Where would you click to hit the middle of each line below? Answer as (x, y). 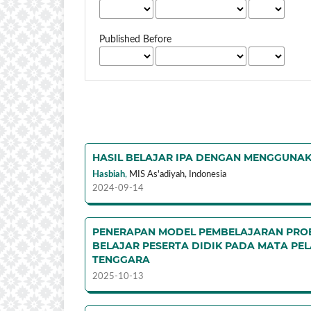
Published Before (136, 39)
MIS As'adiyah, (158, 174)
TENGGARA (121, 259)
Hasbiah (109, 174)
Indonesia (208, 174)
